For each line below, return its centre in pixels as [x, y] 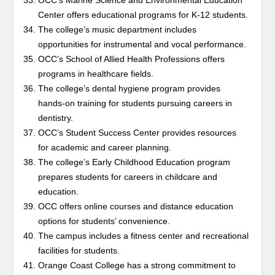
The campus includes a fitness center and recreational [144, 236]
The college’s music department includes [118, 29]
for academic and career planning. [105, 147]
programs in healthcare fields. [96, 74]
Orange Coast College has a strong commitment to [137, 265]
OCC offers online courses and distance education [136, 206]
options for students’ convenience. [104, 221]
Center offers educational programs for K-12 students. [143, 15]
